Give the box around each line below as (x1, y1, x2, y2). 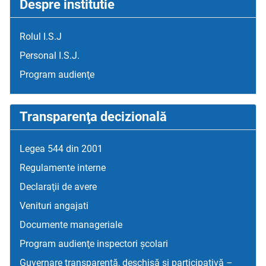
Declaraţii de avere (20, 181, 97, 193)
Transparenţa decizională (20, 109, 167, 125)
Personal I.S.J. (20, 50, 80, 62)
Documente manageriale (20, 219, 122, 231)
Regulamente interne (20, 162, 106, 174)
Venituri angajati (20, 200, 88, 212)
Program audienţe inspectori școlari (20, 238, 168, 250)
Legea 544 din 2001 (20, 143, 103, 155)
